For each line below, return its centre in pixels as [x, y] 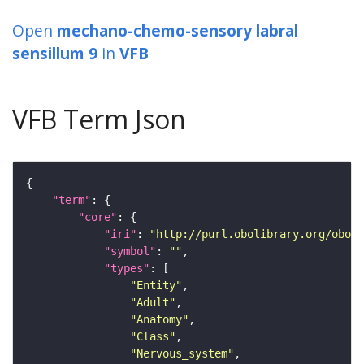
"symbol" [130, 251]
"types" [127, 269]
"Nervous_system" [182, 354]
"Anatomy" [159, 320]
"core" [97, 217]
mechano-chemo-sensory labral [178, 31]
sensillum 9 [55, 54]
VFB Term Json [99, 119]
